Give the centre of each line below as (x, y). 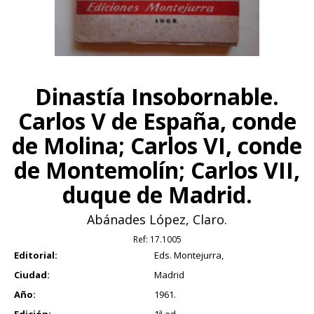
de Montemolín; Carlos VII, (157, 170)
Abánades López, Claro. (157, 220)
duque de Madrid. (157, 195)
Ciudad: (32, 275)
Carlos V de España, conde (157, 121)
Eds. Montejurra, (189, 255)
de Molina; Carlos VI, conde (157, 146)
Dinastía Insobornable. (157, 97)
